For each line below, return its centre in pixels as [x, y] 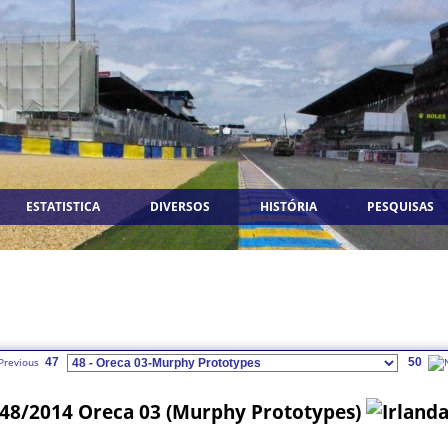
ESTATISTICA [63, 206]
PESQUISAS [400, 206]
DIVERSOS [180, 206]
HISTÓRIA [288, 206]
